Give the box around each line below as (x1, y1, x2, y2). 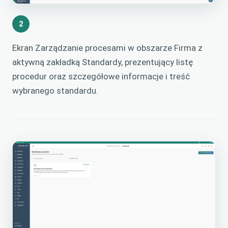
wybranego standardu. (12, 85, 98, 96)
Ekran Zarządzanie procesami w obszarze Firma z (12, 43, 203, 53)
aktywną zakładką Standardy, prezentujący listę (12, 57, 193, 68)
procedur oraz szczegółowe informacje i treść (12, 71, 190, 82)
